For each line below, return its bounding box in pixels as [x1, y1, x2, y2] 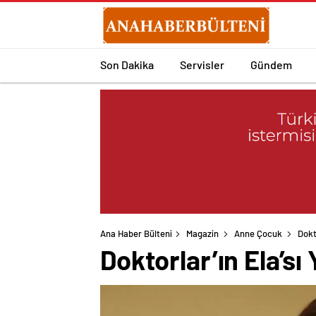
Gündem [250, 57, 292, 71]
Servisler [180, 57, 224, 71]
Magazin [186, 228, 219, 240]
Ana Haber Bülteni [100, 228, 172, 240]
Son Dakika [100, 57, 154, 71]
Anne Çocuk [234, 228, 282, 240]
